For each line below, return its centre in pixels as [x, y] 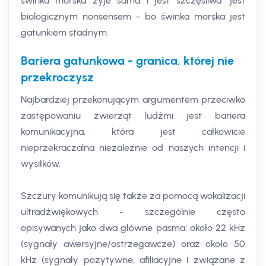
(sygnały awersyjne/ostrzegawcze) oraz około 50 [133, 244]
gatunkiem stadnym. [65, 33]
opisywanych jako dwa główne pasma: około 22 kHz [133, 228]
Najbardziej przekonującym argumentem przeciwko [133, 100]
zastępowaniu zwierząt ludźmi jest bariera [133, 116]
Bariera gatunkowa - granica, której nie [127, 61]
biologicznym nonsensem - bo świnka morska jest [133, 17]
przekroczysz [57, 77]
